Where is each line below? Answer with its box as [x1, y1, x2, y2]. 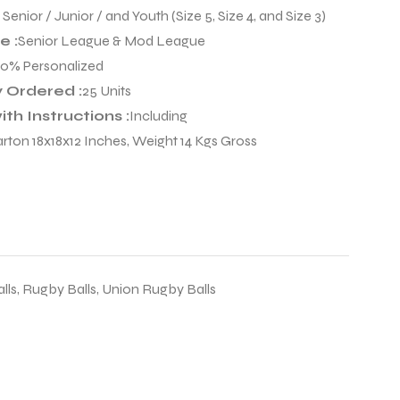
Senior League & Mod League [18, 32, 205, 50]
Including [129, 107, 187, 125]
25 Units [82, 82, 131, 100]
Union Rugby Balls [102, 280, 216, 298]
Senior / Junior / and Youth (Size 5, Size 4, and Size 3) [3, 7, 326, 25]
